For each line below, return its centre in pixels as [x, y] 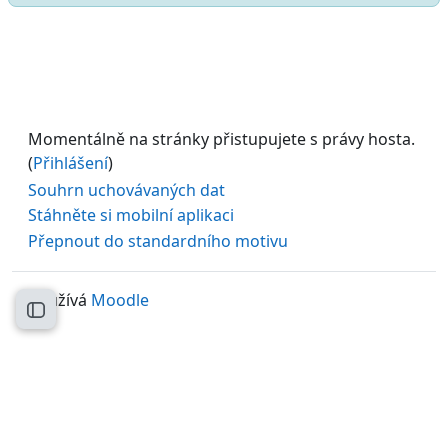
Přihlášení [70, 162]
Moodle [120, 299]
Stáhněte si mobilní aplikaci [131, 215]
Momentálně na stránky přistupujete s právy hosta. [221, 138]
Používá [59, 299]
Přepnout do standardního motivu [158, 241]
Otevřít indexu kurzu [112, 315]
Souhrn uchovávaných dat [126, 189]
